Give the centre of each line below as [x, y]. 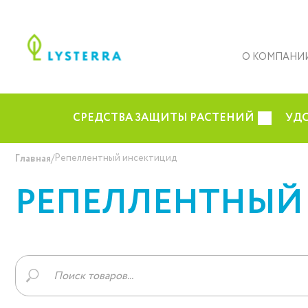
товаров [34, 291]
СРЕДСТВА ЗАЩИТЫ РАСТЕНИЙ [164, 118]
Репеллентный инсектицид [116, 158]
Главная [33, 158]
